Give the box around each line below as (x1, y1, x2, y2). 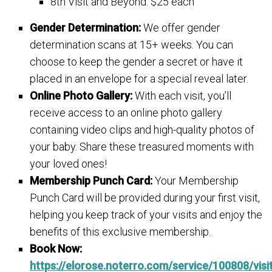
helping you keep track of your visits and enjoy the (30, 208, 263, 221)
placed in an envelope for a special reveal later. (30, 72, 249, 85)
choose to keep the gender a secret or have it (30, 55, 243, 68)
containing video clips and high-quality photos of (30, 123, 255, 136)
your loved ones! (30, 157, 107, 170)
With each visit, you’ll (132, 89, 232, 102)
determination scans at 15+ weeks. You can (30, 38, 234, 51)
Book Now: (30, 242, 83, 255)
